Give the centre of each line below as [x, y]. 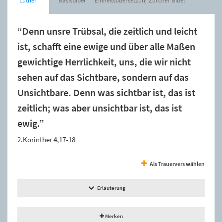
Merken [113, 216]
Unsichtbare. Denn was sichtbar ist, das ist [106, 92]
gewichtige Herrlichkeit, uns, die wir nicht [104, 62]
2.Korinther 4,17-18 [46, 139]
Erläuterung [111, 188]
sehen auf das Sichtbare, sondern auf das [103, 77]
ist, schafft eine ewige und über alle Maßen [106, 46]
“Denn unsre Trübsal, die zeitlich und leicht [107, 31]
